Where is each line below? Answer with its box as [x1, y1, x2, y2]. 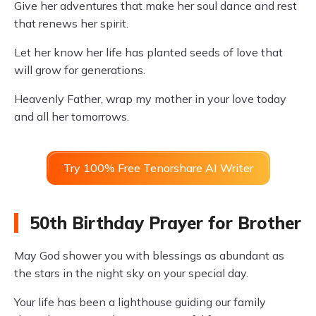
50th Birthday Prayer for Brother [30, 212, 301, 233]
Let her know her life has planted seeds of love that [14, 45, 283, 59]
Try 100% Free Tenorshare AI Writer [63, 161, 253, 175]
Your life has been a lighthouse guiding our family [14, 295, 266, 309]
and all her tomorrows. [14, 109, 129, 123]
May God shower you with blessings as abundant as [14, 248, 284, 262]
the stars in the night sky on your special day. [14, 266, 248, 280]
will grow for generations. [14, 63, 145, 77]
